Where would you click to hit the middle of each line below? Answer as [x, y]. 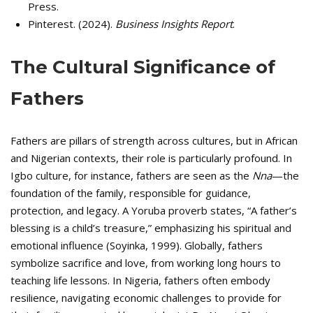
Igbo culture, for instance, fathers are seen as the [131, 175]
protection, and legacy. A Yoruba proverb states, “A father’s [154, 210]
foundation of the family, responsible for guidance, [131, 193]
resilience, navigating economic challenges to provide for [146, 298]
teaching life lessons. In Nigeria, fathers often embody [140, 280]
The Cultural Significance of [143, 67]
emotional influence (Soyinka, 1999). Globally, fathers [137, 245]
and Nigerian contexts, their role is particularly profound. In [151, 158]
